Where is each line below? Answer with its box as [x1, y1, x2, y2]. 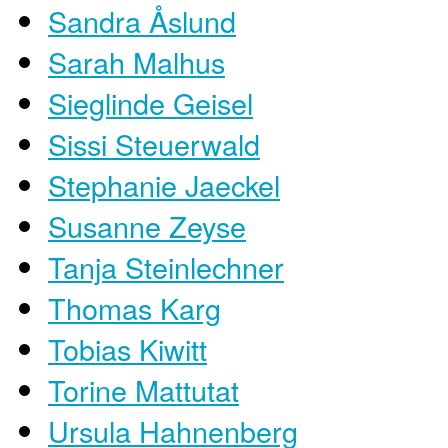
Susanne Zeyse [48, 204, 246, 246]
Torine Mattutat [48, 368, 239, 410]
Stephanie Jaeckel [48, 163, 280, 205]
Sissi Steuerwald [48, 122, 260, 164]
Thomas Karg [48, 286, 221, 328]
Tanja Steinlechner [48, 245, 284, 287]
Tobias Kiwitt [48, 327, 207, 369]
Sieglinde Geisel [48, 81, 253, 123]
